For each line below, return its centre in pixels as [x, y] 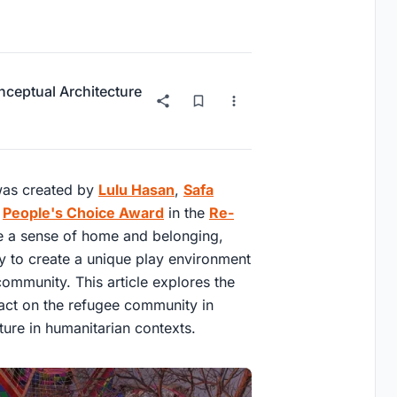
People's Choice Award [83, 213]
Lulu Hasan [136, 190]
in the [187, 213]
